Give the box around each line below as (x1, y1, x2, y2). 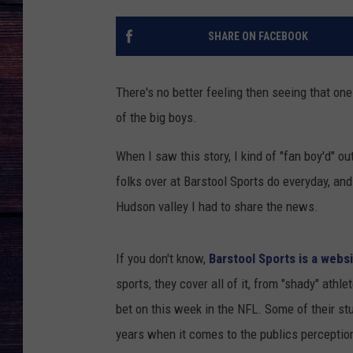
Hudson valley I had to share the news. (116, 199, 318, 215)
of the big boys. (116, 110, 197, 126)
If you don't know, (116, 251, 209, 267)
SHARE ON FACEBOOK (207, 30, 308, 43)
